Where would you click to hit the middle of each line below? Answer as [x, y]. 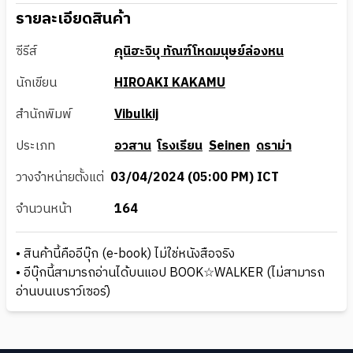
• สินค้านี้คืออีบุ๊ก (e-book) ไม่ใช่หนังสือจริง [125, 254]
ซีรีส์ [26, 51]
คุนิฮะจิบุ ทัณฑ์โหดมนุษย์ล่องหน [199, 51]
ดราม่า [274, 146]
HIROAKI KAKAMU [170, 83]
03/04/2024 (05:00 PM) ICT [195, 177]
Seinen [229, 146]
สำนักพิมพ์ [44, 114]
